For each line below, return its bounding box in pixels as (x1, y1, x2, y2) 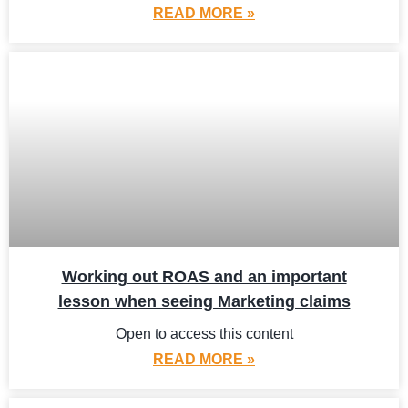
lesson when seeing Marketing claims (57, 292, 351, 311)
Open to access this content (115, 326, 293, 342)
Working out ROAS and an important (61, 268, 347, 286)
